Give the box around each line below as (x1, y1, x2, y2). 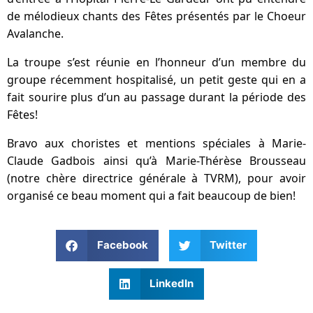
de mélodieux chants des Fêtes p (7, 8, 183, 24)
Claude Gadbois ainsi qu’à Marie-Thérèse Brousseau (7, 152, 306, 168)
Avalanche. (7, 25, 64, 41)
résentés (182, 8, 229, 24)
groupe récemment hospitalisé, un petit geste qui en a (7, 71, 306, 87)
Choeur (267, 8, 306, 24)
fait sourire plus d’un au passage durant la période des (7, 89, 306, 105)
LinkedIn (150, 277, 194, 291)
